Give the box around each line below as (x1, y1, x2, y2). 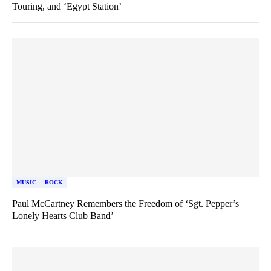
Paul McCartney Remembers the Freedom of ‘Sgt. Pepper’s (12, 198, 239, 209)
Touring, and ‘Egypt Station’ (12, 1, 122, 11)
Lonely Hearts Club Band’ (12, 210, 114, 221)
